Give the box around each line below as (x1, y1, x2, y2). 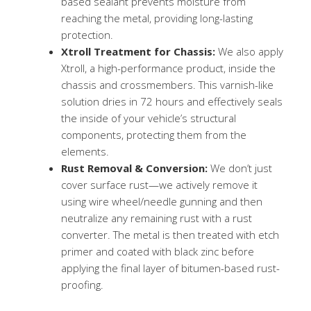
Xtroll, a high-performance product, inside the (61, 60, 276, 75)
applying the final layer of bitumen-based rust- (61, 260, 280, 275)
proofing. (61, 277, 103, 292)
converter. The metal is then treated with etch (61, 227, 279, 242)
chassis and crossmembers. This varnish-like (61, 77, 274, 92)
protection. (61, 27, 113, 42)
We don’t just (208, 160, 272, 175)
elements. (61, 144, 109, 158)
